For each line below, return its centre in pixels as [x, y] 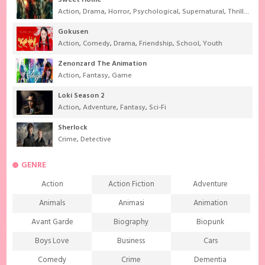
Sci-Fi [158, 108]
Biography [131, 222]
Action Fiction [131, 185]
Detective [96, 140]
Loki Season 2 [82, 96]
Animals [52, 203]
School [188, 44]
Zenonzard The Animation [103, 64]
